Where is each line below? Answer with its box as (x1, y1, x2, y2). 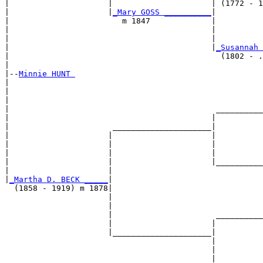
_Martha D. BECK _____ (9, 175, 108, 184)
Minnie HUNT (19, 69, 75, 79)
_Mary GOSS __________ (113, 8, 211, 17)
